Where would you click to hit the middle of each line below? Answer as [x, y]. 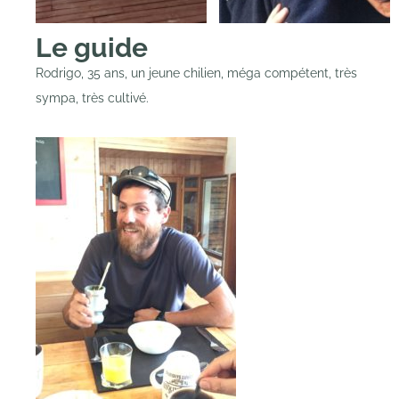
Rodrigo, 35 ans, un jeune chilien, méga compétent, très [196, 73]
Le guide [95, 48]
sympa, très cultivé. [92, 98]
